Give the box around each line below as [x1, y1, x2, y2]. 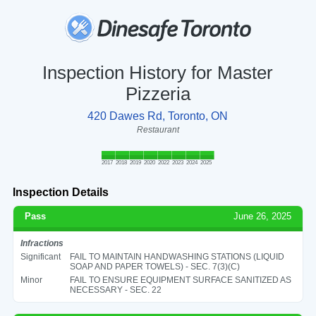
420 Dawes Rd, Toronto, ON [87, 109, 229, 122]
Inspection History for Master [42, 62, 274, 83]
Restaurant [136, 124, 179, 135]
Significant [20, 251, 61, 262]
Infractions [20, 238, 63, 248]
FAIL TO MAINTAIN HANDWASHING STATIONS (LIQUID [69, 251, 284, 262]
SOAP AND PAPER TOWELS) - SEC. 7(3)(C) [69, 261, 240, 272]
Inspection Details [12, 186, 109, 198]
